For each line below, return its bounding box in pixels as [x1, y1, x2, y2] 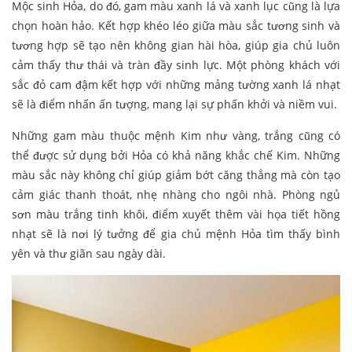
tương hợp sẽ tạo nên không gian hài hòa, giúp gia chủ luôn [12, 38, 340, 53]
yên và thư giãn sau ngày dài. [12, 246, 166, 262]
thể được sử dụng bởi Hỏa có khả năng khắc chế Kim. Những [12, 148, 340, 163]
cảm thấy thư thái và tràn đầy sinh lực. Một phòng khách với [12, 57, 340, 73]
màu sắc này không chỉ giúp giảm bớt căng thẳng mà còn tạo [12, 167, 340, 183]
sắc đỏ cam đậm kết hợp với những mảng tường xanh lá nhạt [12, 77, 340, 93]
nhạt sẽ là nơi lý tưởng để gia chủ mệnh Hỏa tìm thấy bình [12, 226, 340, 242]
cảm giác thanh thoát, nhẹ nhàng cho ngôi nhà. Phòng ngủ [12, 187, 340, 203]
